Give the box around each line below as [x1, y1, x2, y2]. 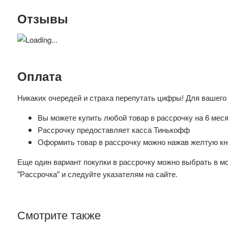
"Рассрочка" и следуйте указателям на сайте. [17, 168, 178, 180]
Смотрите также [17, 207, 101, 223]
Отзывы [17, 9, 69, 27]
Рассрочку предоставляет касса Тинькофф [38, 124, 190, 135]
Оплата [17, 67, 62, 85]
